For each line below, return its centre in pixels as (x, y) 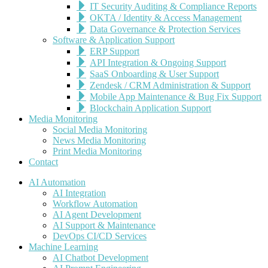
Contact (43, 162)
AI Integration (79, 193)
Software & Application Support (114, 40)
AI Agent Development (97, 214)
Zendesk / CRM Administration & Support (170, 85)
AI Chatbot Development (100, 258)
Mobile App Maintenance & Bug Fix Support (176, 97)
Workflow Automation (95, 204)
